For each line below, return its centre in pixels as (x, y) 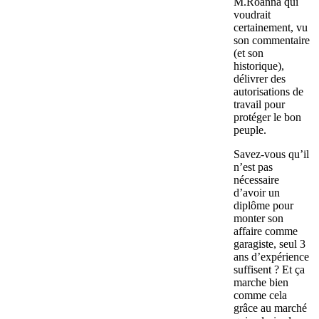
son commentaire (272, 41)
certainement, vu (271, 28)
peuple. (250, 130)
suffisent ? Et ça (269, 270)
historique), (259, 66)
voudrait (252, 15)
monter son (258, 219)
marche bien (261, 283)
